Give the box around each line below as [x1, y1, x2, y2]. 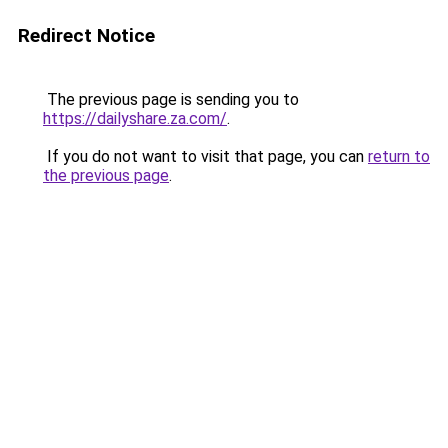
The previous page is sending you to [43, 90, 299, 109]
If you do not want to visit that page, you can [43, 147, 368, 166]
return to [368, 147, 430, 166]
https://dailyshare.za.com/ [43, 109, 227, 128]
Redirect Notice [18, 24, 155, 47]
